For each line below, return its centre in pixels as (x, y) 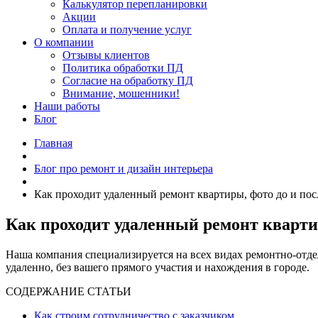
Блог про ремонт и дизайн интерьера (124, 169)
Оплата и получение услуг (127, 29)
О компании (64, 42)
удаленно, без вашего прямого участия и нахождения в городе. (158, 267)
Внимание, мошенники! (121, 93)
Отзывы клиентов (106, 55)
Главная (53, 143)
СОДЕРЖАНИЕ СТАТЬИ (68, 291)
